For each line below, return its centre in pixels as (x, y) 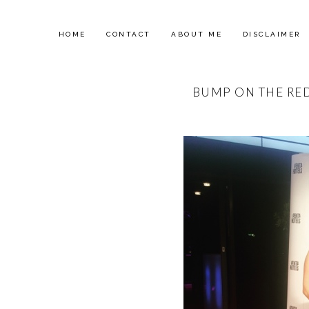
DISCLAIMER (271, 34)
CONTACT (129, 34)
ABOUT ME (197, 34)
